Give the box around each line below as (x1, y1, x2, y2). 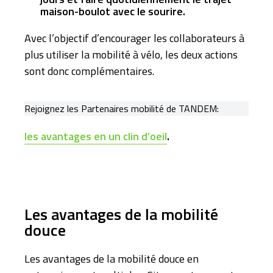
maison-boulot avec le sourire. (40, 2, 185, 19)
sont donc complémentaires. (24, 62, 154, 79)
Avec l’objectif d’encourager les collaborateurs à (24, 29, 244, 46)
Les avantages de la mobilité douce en (24, 250, 199, 267)
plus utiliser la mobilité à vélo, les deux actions (24, 46, 238, 63)
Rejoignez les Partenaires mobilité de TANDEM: (24, 101, 219, 116)
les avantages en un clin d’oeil (24, 127, 167, 144)
